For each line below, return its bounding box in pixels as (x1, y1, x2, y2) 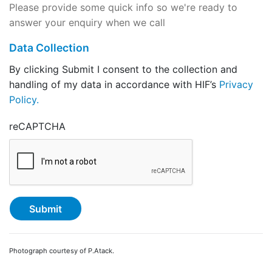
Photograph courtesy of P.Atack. (9, 246, 114, 256)
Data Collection (9, 41, 89, 54)
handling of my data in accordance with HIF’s (9, 78, 219, 90)
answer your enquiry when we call (9, 16, 165, 29)
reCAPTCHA (9, 120, 66, 133)
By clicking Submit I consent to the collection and (9, 63, 237, 75)
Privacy (219, 78, 253, 90)
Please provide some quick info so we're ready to (9, 1, 237, 13)
